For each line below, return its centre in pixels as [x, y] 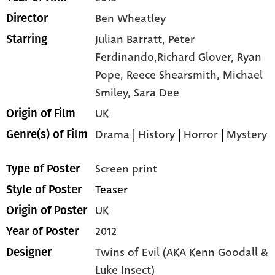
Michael [243, 75]
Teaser [112, 190]
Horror [201, 134]
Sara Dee [157, 93]
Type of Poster [43, 169]
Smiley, [115, 93]
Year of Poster [42, 231]
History [157, 134]
